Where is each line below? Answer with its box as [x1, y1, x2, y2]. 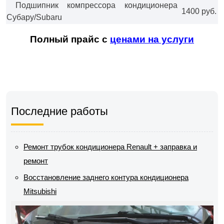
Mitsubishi [23, 187, 56, 195]
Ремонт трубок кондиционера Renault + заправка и [23, 142, 197, 151]
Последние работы [11, 105, 108, 117]
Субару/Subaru [6, 13, 62, 21]
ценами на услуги [110, 34, 194, 44]
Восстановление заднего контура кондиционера [23, 173, 188, 181]
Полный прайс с [30, 34, 110, 44]
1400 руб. [179, 7, 216, 15]
